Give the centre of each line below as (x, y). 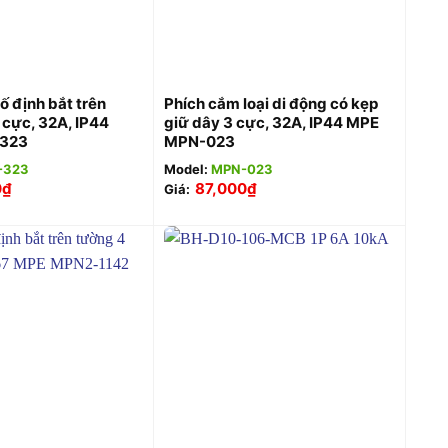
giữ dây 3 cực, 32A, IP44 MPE (271, 122)
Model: (187, 168)
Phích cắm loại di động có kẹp (270, 103)
